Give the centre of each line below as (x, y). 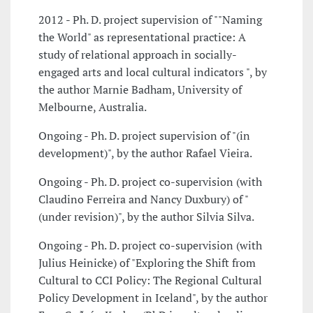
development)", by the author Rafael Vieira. (145, 153)
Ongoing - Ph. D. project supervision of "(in (144, 136)
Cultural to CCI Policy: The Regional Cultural (150, 281)
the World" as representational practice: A (142, 37)
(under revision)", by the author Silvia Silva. (146, 217)
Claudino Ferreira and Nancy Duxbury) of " (144, 199)
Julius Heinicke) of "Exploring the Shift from (147, 263)
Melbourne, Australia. (93, 107)
